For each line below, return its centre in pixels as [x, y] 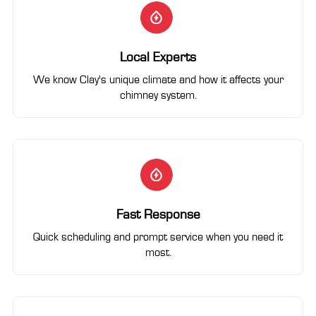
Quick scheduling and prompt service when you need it [158, 237]
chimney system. [158, 95]
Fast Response [158, 214]
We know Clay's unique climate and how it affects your [158, 80]
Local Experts [158, 57]
